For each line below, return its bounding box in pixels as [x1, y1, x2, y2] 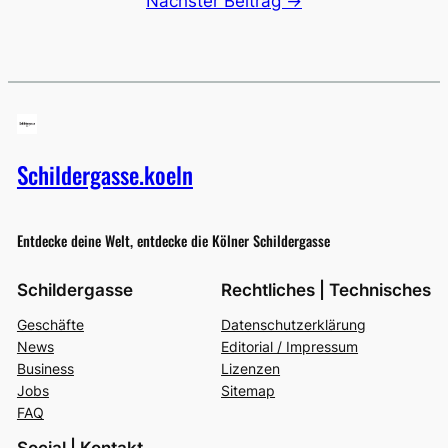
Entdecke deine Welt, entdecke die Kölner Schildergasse [16, 229, 330, 251]
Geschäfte [16, 315, 84, 333]
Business [16, 359, 74, 377]
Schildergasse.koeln [16, 156, 193, 192]
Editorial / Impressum [221, 337, 359, 355]
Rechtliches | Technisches [221, 279, 432, 300]
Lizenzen [221, 359, 281, 377]
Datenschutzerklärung [221, 315, 367, 333]
